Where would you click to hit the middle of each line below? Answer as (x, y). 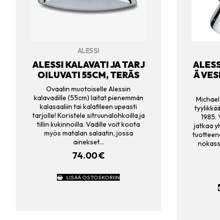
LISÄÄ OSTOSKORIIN (93, 178)
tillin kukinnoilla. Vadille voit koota (88, 124)
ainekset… (88, 142)
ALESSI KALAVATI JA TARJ (88, 64)
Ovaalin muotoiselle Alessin (88, 89)
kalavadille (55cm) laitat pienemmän (88, 97)
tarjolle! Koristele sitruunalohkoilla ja (88, 115)
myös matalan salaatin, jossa (88, 133)
